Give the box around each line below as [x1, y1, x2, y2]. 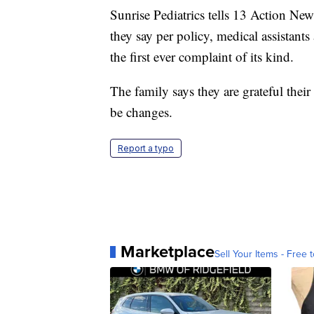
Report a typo [118, 143, 174, 154]
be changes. [110, 103, 172, 121]
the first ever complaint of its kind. [110, 48, 294, 66]
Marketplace [121, 239, 214, 264]
